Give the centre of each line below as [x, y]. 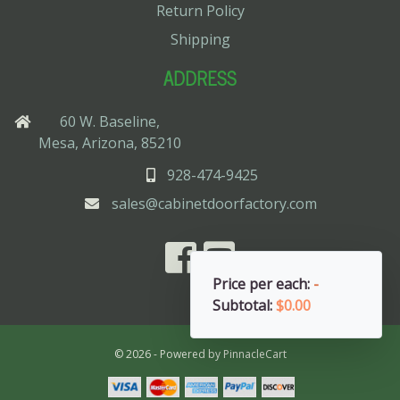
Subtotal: [244, 305]
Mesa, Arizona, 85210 [110, 142]
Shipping [200, 39]
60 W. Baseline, [110, 121]
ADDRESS [200, 78]
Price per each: [263, 284]
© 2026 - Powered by [168, 354]
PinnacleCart [254, 354]
